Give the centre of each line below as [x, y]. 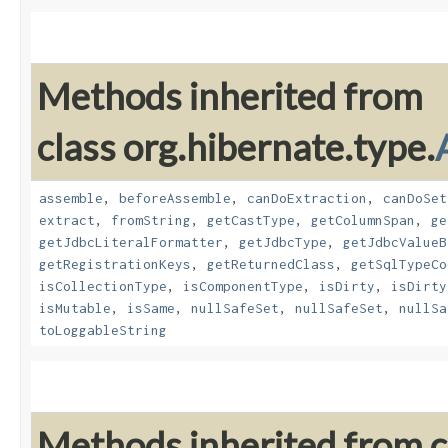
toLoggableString [103, 330]
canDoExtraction [307, 198]
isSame [151, 308]
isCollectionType [103, 286]
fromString [151, 220]
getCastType [251, 220]
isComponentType [243, 286]
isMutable [75, 308]
